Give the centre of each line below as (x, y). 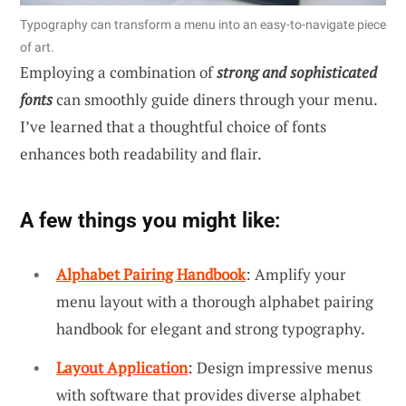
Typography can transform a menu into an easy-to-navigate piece (203, 24)
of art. (37, 47)
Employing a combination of (118, 72)
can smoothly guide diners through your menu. (215, 99)
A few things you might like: (150, 220)
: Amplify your (296, 274)
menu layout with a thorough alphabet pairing (215, 301)
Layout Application (122, 368)
